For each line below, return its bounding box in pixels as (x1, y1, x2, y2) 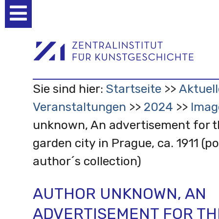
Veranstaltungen (32, 99, 126, 114)
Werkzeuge (31, 22, 76, 33)
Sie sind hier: (32, 81, 103, 96)
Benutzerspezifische (31, 10, 115, 21)
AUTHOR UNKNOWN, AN (32, 184, 206, 203)
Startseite (105, 81, 161, 96)
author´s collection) (32, 153, 141, 168)
